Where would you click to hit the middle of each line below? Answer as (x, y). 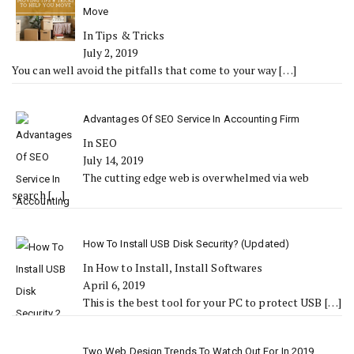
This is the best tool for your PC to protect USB (203, 302)
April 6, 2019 (114, 285)
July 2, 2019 (110, 53)
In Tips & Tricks (124, 35)
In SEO (100, 143)
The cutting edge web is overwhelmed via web (196, 177)
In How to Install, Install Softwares (173, 267)
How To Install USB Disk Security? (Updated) (186, 244)
